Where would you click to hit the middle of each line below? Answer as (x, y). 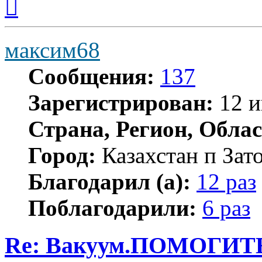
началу (31, 16)
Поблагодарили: (112, 208)
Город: (62, 155)
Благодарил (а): (109, 181)
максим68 (52, 50)
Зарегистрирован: (121, 102)
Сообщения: (91, 76)
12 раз (226, 181)
